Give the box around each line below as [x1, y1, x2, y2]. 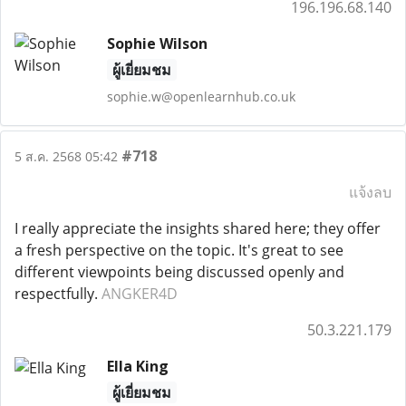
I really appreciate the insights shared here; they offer [14, 218, 381, 238]
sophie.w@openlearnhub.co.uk [106, 88, 295, 105]
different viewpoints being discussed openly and [14, 262, 344, 282]
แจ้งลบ [349, 182, 391, 202]
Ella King [106, 356, 169, 376]
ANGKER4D [101, 284, 178, 304]
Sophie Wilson [106, 34, 208, 53]
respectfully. [14, 284, 101, 304]
